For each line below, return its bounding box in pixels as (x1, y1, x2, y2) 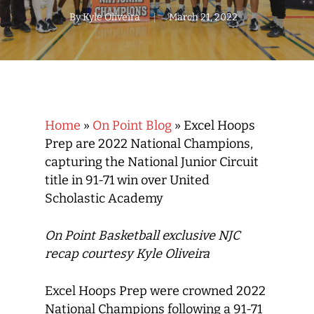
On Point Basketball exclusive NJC (45, 228, 240, 243)
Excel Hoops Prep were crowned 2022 (45, 283, 266, 299)
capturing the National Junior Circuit (45, 154, 259, 170)
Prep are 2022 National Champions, (45, 136, 253, 151)
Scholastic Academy (45, 191, 163, 206)
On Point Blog (93, 118, 172, 133)
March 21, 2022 (169, 11, 238, 23)
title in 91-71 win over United (45, 172, 210, 188)
